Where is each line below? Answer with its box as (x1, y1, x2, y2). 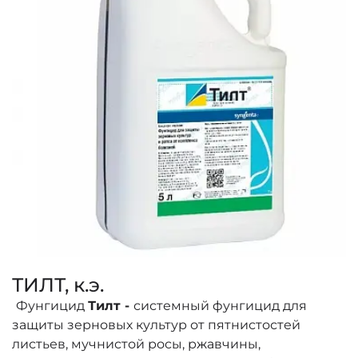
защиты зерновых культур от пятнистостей (12, 316, 300, 332)
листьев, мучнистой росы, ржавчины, (12, 336, 261, 352)
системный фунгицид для (133, 297, 307, 313)
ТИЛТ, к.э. (12, 272, 104, 296)
